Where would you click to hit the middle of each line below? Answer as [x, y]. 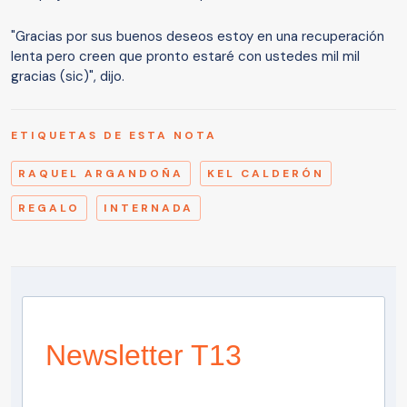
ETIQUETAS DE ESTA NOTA [114, 136]
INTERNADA [149, 208]
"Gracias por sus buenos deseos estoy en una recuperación [198, 37]
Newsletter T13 [144, 356]
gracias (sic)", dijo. [68, 77]
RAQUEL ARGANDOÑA [101, 174]
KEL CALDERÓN [266, 174]
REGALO [49, 208]
